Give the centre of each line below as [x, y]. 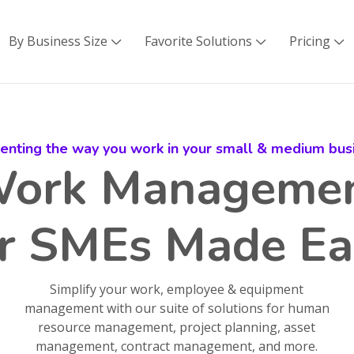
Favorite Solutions [198, 41]
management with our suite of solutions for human [177, 308]
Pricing [309, 41]
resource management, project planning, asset [177, 327]
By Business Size [58, 41]
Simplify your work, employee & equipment [177, 289]
